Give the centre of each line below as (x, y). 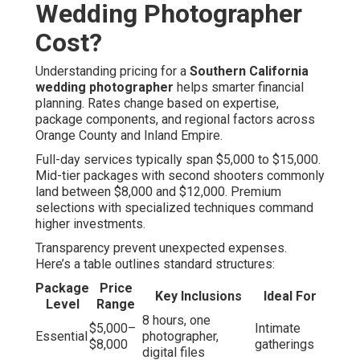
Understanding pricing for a (112, 72)
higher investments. (90, 224)
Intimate (278, 329)
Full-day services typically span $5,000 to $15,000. (178, 160)
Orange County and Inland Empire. (129, 136)
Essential (61, 337)
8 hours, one (176, 321)
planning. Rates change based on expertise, (157, 104)
